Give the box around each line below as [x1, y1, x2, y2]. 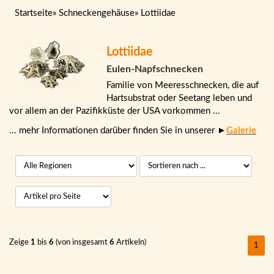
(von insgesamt [54, 239, 109, 246]
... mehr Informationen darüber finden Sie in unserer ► [9, 125, 226, 135]
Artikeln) [114, 239, 146, 246]
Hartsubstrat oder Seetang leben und [106, 94, 253, 103]
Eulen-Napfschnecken [106, 64, 204, 74]
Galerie [226, 125, 256, 135]
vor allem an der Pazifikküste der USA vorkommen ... [9, 106, 220, 116]
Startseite [15, 9, 53, 18]
